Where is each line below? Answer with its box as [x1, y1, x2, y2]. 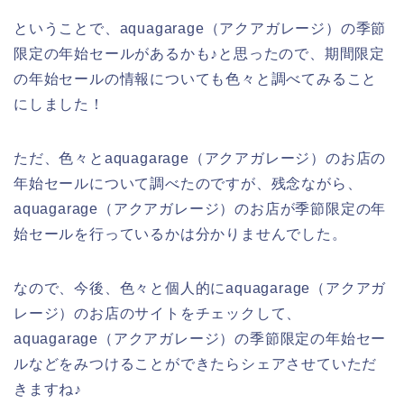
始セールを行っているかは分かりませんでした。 [14, 225, 347, 242]
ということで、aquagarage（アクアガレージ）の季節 [14, 20, 387, 36]
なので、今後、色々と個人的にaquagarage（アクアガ [14, 280, 387, 296]
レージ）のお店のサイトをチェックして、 [14, 305, 302, 321]
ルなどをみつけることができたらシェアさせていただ [14, 355, 378, 372]
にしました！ [14, 96, 105, 112]
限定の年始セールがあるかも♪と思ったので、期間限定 [14, 45, 385, 61]
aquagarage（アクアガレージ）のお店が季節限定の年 [14, 200, 387, 216]
